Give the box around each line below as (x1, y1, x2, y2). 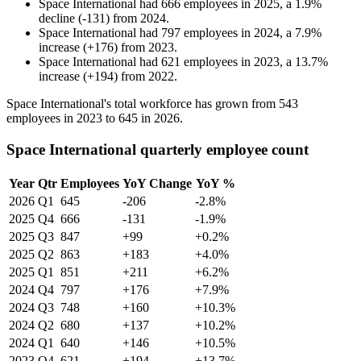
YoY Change (122, 176, 192, 190)
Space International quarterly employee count (6, 140, 309, 158)
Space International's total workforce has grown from (6, 97, 279, 111)
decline (39, 11, 75, 26)
